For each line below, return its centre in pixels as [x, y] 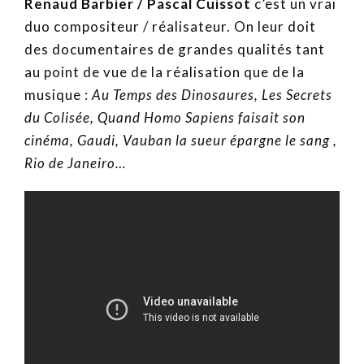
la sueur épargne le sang [253, 140]
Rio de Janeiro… [75, 162]
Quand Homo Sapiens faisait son [201, 117]
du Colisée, [59, 117]
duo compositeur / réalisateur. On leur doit [170, 26]
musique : [58, 94]
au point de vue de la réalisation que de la [165, 71]
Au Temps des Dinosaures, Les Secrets [212, 94]
